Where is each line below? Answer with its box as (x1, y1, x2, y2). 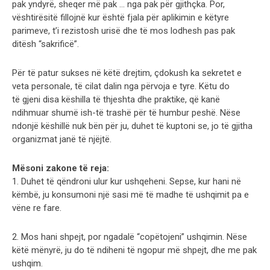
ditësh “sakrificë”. (12, 38, 79, 49)
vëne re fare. (12, 202, 61, 213)
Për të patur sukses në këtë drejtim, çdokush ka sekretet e (12, 67, 242, 78)
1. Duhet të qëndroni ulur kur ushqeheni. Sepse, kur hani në (12, 175, 241, 187)
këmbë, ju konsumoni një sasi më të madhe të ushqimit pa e (12, 189, 249, 200)
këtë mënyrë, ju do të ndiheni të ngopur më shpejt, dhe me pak (12, 244, 257, 256)
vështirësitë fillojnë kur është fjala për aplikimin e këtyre (12, 11, 229, 23)
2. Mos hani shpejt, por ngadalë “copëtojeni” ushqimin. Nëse (12, 231, 247, 242)
